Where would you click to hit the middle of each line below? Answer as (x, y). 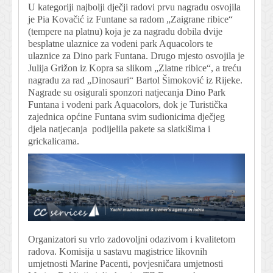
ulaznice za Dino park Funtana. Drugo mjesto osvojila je (136, 55)
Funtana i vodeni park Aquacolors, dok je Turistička (128, 104)
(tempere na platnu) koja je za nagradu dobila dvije (125, 31)
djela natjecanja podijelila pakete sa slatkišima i (119, 129)
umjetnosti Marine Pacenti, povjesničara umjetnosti (126, 264)
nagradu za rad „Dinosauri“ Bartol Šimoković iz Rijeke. (136, 80)
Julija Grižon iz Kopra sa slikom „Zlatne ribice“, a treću (135, 68)
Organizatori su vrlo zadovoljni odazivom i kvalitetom (132, 239)
